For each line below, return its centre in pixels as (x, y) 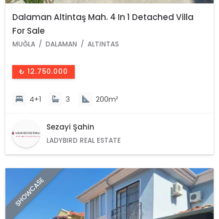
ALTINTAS (103, 44)
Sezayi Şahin (71, 127)
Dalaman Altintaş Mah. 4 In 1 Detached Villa (103, 17)
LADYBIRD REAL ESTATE (84, 140)
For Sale (29, 31)
